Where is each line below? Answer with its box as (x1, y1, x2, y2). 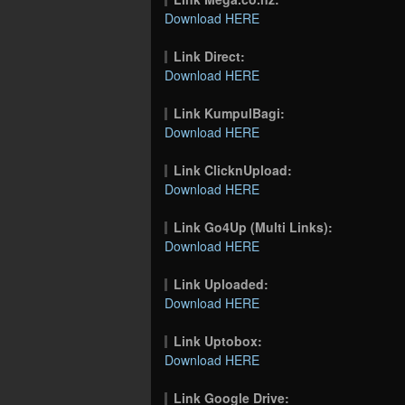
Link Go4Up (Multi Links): (174, 218, 334, 237)
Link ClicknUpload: (174, 161, 293, 180)
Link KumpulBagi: (174, 104, 286, 123)
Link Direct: (174, 47, 246, 66)
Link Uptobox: (174, 332, 263, 351)
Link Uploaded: (174, 275, 269, 294)
